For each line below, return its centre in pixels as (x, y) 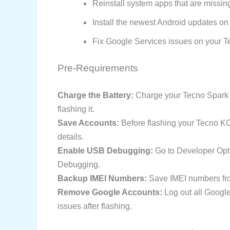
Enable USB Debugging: (105, 150)
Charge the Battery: (95, 95)
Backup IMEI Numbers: (102, 178)
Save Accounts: (88, 123)
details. (71, 137)
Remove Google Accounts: (110, 192)
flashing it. (76, 109)
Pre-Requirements (98, 68)
